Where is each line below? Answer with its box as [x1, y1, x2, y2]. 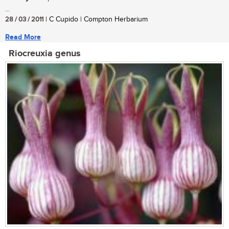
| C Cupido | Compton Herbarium [43, 15, 148, 24]
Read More [5, 33, 41, 42]
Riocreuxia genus [9, 48, 81, 60]
